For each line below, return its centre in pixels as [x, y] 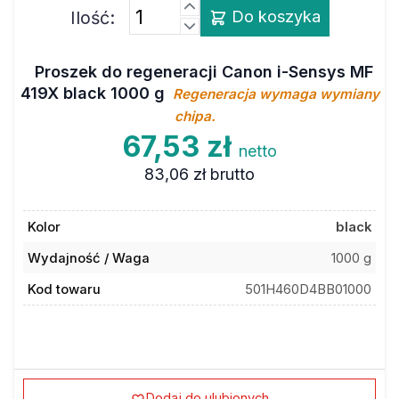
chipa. [195, 116]
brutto [232, 174]
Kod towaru [64, 289]
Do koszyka [273, 16]
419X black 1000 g [94, 93]
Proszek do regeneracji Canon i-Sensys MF [204, 72]
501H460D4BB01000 [309, 289]
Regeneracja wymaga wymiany [276, 94]
